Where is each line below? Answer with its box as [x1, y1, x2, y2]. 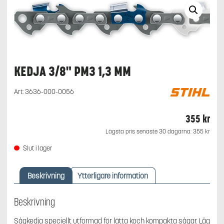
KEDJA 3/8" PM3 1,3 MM [14, 62, 131, 80]
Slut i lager [22, 144, 52, 153]
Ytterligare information [77, 170, 148, 180]
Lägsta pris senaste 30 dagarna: [105, 127, 193, 135]
